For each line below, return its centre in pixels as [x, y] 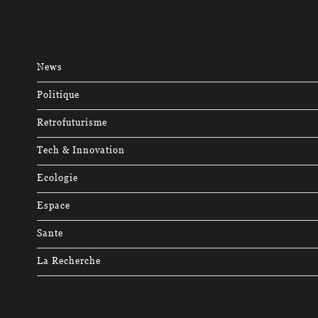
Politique [58, 94]
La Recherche [69, 260]
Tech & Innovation [81, 149]
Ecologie [57, 177]
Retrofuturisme [72, 121]
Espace [54, 204]
